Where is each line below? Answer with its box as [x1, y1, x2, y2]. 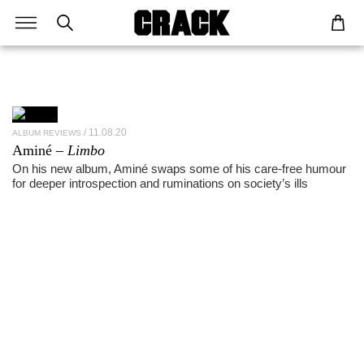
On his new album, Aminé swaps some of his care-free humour [12, 162, 346, 175]
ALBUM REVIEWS [12, 128, 81, 137]
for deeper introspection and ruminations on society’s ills [12, 176, 308, 190]
